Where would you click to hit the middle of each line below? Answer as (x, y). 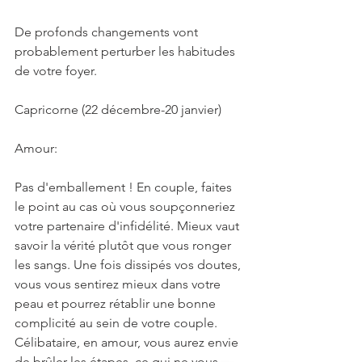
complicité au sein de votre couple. (118, 322)
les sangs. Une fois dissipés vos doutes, (129, 264)
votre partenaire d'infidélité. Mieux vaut (128, 225)
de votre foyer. (56, 70)
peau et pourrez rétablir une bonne (117, 303)
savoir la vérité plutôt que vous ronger (124, 245)
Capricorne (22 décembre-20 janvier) (118, 109)
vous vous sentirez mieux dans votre (119, 284)
